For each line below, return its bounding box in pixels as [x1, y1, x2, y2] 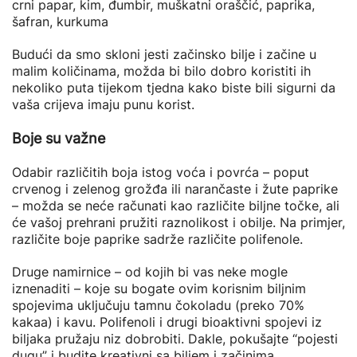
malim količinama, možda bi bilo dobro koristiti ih [12, 63, 311, 79]
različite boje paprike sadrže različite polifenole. [12, 231, 303, 247]
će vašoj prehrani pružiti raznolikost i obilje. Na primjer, [12, 214, 345, 230]
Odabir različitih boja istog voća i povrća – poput [12, 164, 309, 180]
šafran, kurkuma [12, 14, 108, 29]
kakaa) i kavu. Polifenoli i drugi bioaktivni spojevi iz [12, 314, 322, 330]
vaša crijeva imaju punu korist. [12, 96, 194, 112]
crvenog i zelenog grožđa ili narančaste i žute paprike [12, 181, 338, 197]
